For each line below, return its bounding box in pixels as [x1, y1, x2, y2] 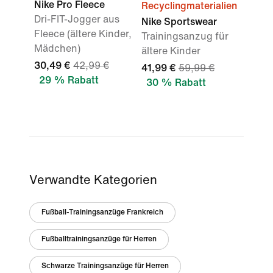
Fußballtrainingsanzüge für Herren [41, 235, 157, 243]
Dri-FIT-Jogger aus [34, 14, 119, 24]
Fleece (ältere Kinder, [34, 29, 132, 39]
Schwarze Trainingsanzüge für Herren [41, 262, 169, 270]
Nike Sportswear [141, 16, 217, 27]
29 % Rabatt [39, 75, 99, 85]
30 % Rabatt [146, 77, 206, 88]
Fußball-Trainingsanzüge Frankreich [41, 208, 163, 216]
